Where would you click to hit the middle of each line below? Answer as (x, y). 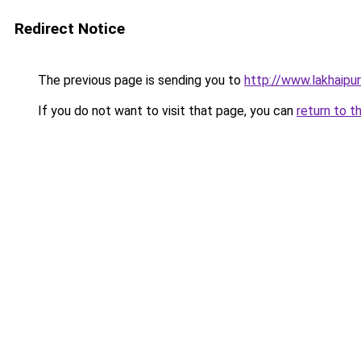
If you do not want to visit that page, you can (166, 111)
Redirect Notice (70, 29)
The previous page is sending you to (139, 80)
